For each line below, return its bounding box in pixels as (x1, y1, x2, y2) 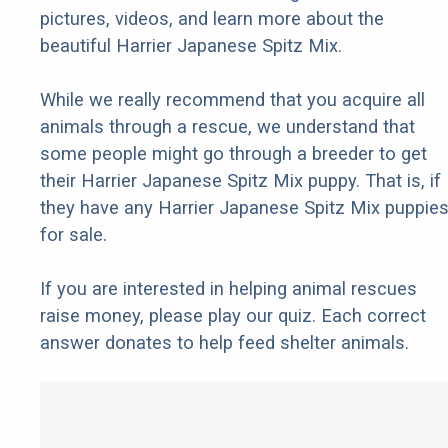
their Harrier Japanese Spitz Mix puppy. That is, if (40, 170, 441, 192)
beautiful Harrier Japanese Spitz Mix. (40, 35, 342, 57)
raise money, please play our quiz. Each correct (40, 305, 426, 327)
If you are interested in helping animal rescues (40, 278, 417, 300)
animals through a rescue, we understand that (40, 116, 415, 138)
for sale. (40, 224, 107, 246)
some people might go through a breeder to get (40, 143, 427, 165)
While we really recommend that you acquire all (40, 89, 425, 111)
